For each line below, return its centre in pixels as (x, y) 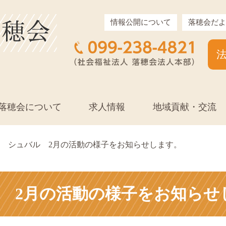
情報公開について (141, 22)
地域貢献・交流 (184, 107)
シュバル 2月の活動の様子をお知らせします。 (94, 145)
